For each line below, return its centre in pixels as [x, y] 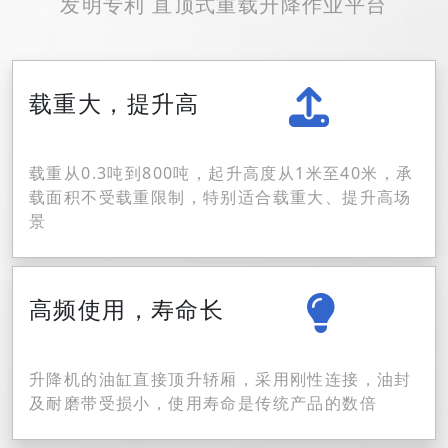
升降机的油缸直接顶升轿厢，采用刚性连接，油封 [220, 379]
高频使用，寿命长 [127, 308]
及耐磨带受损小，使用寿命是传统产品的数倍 [203, 403]
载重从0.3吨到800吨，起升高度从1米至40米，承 [221, 173]
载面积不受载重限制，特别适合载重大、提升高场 [220, 197]
